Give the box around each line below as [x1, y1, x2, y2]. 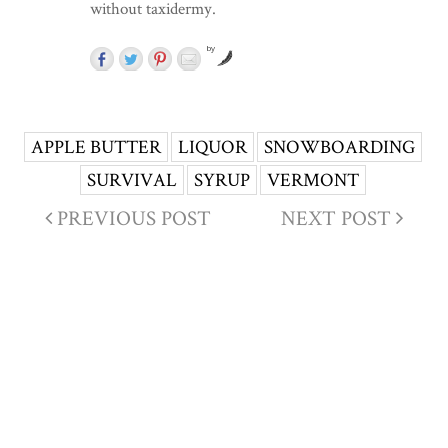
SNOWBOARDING [263, 134, 415, 160]
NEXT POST [281, 204, 392, 232]
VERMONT [266, 167, 359, 193]
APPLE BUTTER [30, 134, 161, 160]
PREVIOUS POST [51, 204, 211, 232]
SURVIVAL [86, 167, 177, 193]
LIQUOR [177, 134, 247, 160]
